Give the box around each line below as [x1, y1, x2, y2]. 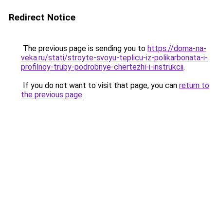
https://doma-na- [147, 44, 206, 53]
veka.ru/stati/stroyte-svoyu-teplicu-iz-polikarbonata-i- [21, 53, 208, 62]
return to [179, 81, 209, 90]
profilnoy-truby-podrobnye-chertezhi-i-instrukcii [21, 62, 183, 72]
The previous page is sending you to [21, 44, 147, 53]
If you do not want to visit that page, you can [21, 81, 179, 90]
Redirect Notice [9, 12, 75, 23]
